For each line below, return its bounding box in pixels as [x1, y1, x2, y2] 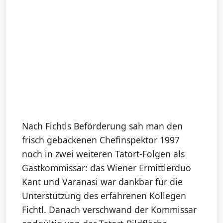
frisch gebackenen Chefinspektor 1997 [22, 133, 180, 146]
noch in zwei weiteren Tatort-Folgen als [22, 147, 185, 160]
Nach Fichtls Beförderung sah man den [22, 119, 183, 132]
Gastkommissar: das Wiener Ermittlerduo [22, 161, 191, 174]
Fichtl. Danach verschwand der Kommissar [22, 203, 197, 216]
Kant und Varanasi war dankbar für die [22, 175, 183, 188]
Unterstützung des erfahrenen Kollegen [22, 189, 186, 202]
